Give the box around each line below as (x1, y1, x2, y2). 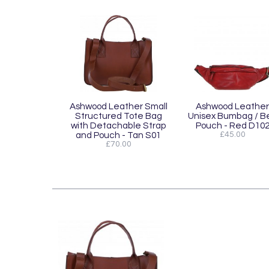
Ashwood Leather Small (69, 101, 168, 111)
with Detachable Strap (70, 120, 166, 130)
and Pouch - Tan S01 (76, 130, 161, 140)
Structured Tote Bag (74, 110, 162, 121)
